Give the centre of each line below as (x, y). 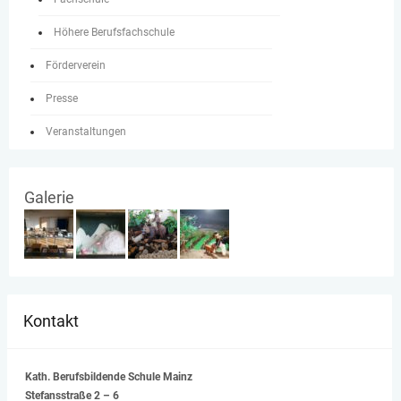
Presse (62, 98)
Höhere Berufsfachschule (114, 32)
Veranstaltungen (86, 132)
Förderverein (76, 65)
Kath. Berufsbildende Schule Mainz (108, 377)
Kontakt (51, 321)
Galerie (49, 197)
